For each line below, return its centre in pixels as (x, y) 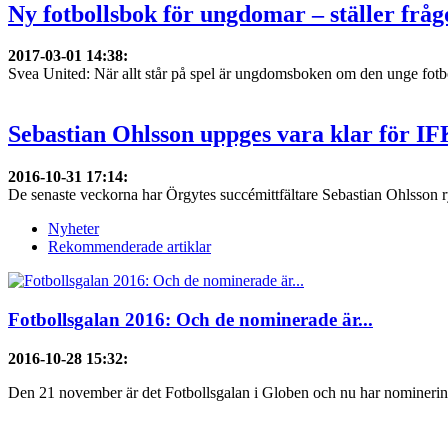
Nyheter (73, 229)
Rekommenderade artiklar (129, 247)
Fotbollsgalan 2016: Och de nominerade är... (190, 319)
